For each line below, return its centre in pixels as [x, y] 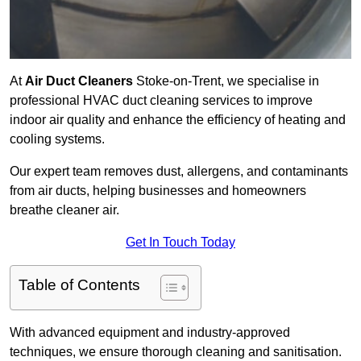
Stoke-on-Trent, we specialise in [226, 81]
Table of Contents [79, 285]
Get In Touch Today [180, 243]
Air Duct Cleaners [79, 81]
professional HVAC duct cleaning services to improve [161, 101]
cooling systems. [57, 139]
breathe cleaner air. [64, 210]
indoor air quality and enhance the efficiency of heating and [178, 120]
